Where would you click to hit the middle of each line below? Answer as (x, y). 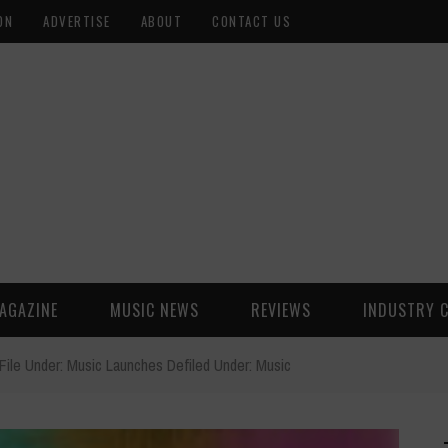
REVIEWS (281, 310)
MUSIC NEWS (154, 310)
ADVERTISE (77, 21)
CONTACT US (251, 21)
